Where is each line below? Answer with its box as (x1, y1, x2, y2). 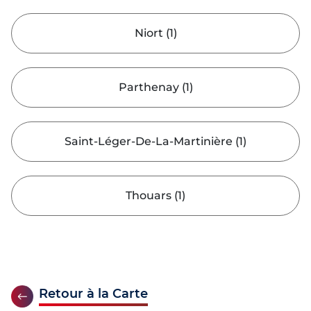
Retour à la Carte (39, 286, 148, 302)
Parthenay (118, 81, 179, 94)
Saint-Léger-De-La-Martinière (65, 135, 233, 149)
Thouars (126, 189, 171, 203)
